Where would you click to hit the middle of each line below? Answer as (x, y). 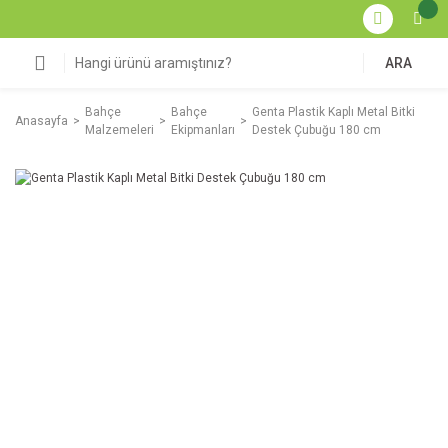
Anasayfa (41, 121)
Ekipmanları (203, 130)
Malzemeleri (119, 130)
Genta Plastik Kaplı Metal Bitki (333, 112)
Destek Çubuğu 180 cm (316, 130)
